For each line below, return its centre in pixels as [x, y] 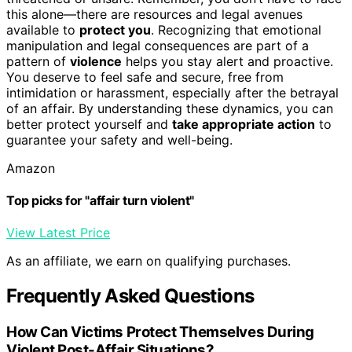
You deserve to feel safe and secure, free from [145, 77]
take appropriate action [244, 124]
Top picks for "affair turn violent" [100, 200]
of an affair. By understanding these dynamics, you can [170, 108]
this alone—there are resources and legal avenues [154, 14]
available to [43, 29]
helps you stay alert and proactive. [227, 61]
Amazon [31, 168]
